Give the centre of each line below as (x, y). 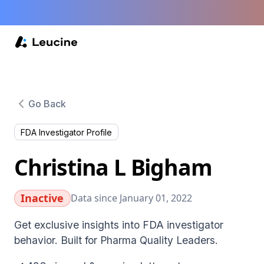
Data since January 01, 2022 (131, 198)
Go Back (47, 103)
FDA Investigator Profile (66, 132)
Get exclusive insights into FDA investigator (119, 225)
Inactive (42, 198)
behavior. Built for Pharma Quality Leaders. (116, 240)
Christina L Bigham (113, 167)
